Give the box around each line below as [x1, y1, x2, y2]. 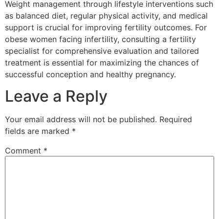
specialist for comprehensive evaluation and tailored [5, 46, 199, 56]
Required [159, 114, 192, 125]
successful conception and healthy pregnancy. [5, 69, 176, 80]
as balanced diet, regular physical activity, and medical [5, 11, 208, 21]
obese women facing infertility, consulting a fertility [5, 34, 196, 44]
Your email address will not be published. [5, 114, 157, 125]
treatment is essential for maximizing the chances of [5, 58, 199, 68]
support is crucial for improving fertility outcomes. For [5, 22, 207, 33]
